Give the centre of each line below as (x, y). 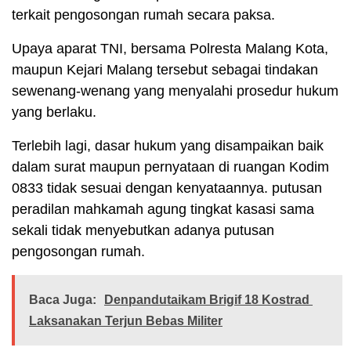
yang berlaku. (54, 112)
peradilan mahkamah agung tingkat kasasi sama (163, 210)
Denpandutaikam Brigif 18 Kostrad (208, 300)
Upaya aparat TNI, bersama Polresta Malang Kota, (170, 49)
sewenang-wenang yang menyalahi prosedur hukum (175, 91)
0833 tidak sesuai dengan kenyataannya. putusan (167, 188)
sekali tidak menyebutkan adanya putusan (143, 231)
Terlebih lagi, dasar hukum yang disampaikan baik (168, 146)
